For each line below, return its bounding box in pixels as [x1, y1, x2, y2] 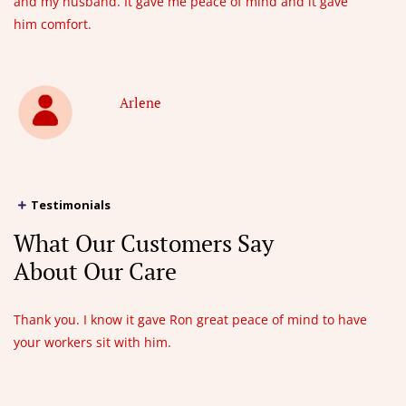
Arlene [120, 93, 161, 112]
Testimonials [31, 196, 111, 213]
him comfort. [14, 14, 92, 33]
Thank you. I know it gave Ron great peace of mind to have [14, 310, 367, 328]
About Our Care [14, 255, 177, 286]
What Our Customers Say [14, 227, 274, 258]
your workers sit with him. [14, 333, 171, 351]
